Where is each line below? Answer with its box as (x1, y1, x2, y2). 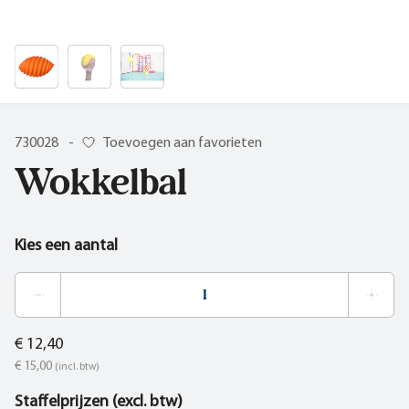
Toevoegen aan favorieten (103, 135, 262, 151)
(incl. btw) (55, 361, 100, 372)
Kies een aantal (15, 236, 118, 255)
